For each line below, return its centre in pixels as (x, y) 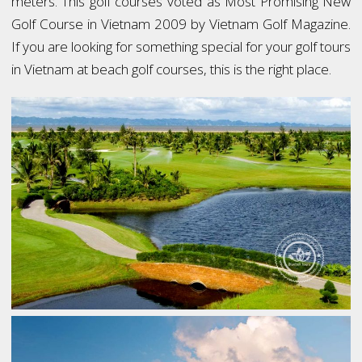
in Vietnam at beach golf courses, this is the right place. (171, 69)
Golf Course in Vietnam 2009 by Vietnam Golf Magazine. (181, 24)
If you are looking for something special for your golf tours (181, 47)
